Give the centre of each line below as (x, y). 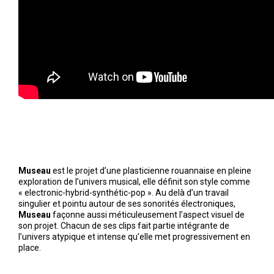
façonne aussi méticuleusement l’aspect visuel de (148, 214)
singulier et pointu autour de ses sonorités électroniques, (127, 203)
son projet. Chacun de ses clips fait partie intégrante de (124, 225)
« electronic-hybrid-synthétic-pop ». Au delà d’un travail (124, 192)
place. (30, 247)
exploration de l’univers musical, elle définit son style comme (135, 181)
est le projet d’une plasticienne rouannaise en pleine (151, 170)
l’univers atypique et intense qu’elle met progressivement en (135, 236)
